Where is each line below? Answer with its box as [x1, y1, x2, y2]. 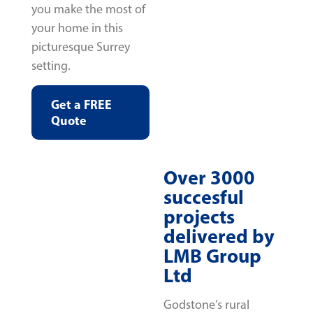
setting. [31, 57, 71, 73]
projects [163, 204, 235, 229]
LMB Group [163, 243, 261, 268]
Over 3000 [163, 165, 255, 190]
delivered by [163, 224, 275, 249]
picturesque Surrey [31, 38, 130, 54]
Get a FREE [51, 96, 112, 113]
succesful [163, 184, 244, 210]
